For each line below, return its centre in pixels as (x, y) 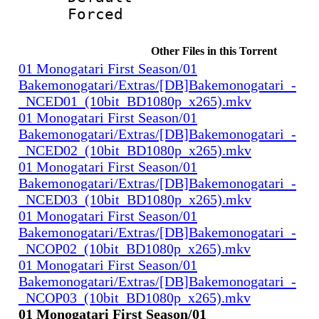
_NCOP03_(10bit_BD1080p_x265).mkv (135, 297)
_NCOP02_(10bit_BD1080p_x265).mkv (135, 248)
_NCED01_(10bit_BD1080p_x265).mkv (135, 101)
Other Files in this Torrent (214, 51)
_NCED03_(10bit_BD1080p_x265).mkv (135, 199)
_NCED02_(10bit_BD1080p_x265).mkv (135, 150)
